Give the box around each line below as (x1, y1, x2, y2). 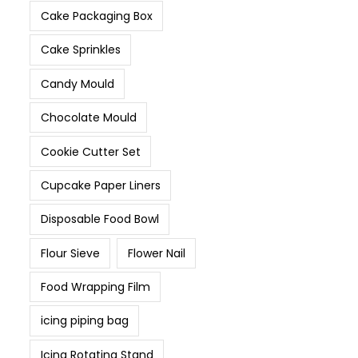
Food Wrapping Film (40, 279, 150, 296)
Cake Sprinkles (40, 42, 121, 58)
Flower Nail (127, 245, 185, 261)
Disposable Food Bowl (40, 211, 159, 228)
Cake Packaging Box (40, 8, 153, 25)
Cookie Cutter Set (40, 143, 141, 160)
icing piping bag (40, 312, 129, 329)
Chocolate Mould (40, 109, 137, 126)
